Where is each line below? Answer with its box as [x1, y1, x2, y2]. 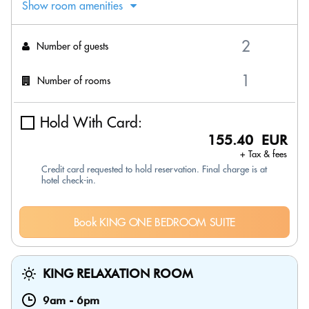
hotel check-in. [41, 175, 96, 186]
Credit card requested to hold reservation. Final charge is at [41, 163, 267, 175]
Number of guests [37, 39, 108, 52]
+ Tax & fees [240, 148, 287, 159]
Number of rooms [37, 74, 110, 87]
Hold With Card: [40, 113, 142, 132]
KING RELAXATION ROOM [43, 266, 193, 281]
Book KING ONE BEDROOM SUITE [73, 215, 236, 229]
